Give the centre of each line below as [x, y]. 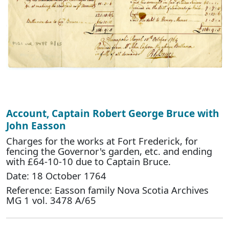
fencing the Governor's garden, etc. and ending [109, 151]
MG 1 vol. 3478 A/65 [51, 200]
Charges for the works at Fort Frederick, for [102, 141]
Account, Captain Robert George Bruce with [113, 113]
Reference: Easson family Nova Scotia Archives [107, 190]
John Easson [36, 125]
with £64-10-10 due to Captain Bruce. [88, 161]
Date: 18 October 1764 [56, 175]
